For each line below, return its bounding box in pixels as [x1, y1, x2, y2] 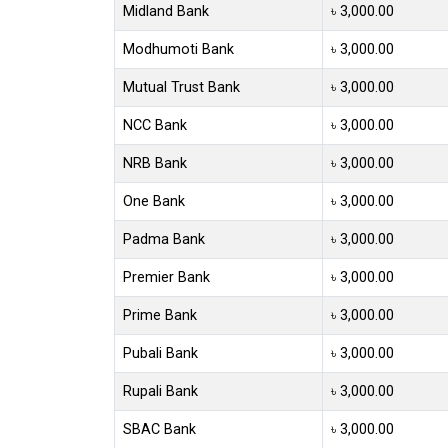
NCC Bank [123, 116, 187, 134]
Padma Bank [123, 230, 205, 248]
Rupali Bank [123, 382, 198, 400]
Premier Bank [123, 268, 210, 286]
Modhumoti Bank [123, 40, 234, 58]
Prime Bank [123, 306, 197, 324]
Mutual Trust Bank [123, 78, 240, 96]
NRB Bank [123, 154, 187, 172]
